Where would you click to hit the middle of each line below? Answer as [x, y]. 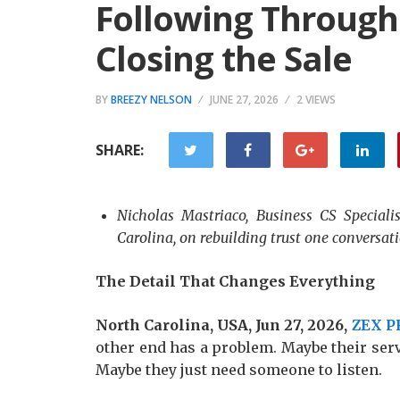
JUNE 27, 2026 [244, 100]
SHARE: [120, 150]
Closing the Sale [224, 58]
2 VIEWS [316, 100]
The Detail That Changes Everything [235, 281]
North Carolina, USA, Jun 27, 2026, [224, 325]
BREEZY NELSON [151, 100]
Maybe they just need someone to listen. [239, 370]
